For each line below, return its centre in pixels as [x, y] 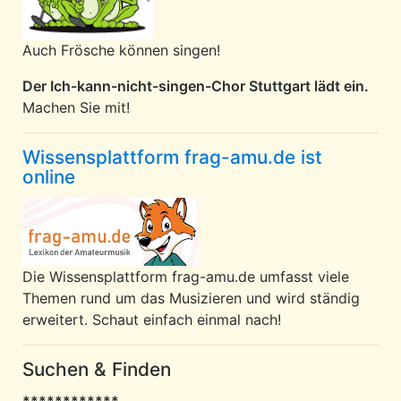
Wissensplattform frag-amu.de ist [172, 158]
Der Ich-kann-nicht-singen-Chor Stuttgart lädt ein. [196, 86]
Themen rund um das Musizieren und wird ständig [191, 299]
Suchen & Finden [97, 370]
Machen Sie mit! [76, 108]
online [49, 177]
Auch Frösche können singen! [121, 51]
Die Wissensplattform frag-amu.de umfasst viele [186, 277]
